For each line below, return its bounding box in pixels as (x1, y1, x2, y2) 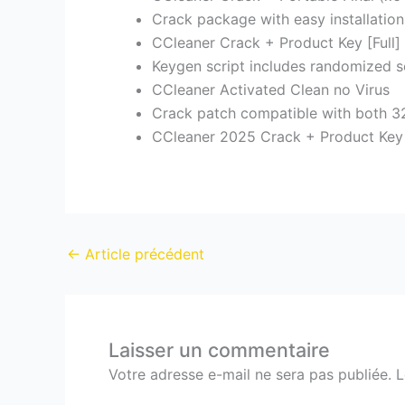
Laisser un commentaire (108, 338, 330, 363)
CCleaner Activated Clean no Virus (152, 80, 390, 99)
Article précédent (80, 245, 204, 264)
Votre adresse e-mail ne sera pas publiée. (108, 365, 391, 384)
